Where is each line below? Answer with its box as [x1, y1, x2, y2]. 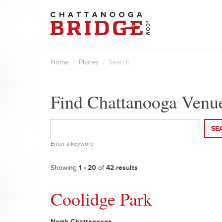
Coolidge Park [51, 187, 152, 211]
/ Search [99, 59, 130, 68]
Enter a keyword [51, 141, 94, 149]
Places [79, 59, 99, 68]
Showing [51, 165, 79, 173]
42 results [106, 165, 138, 173]
